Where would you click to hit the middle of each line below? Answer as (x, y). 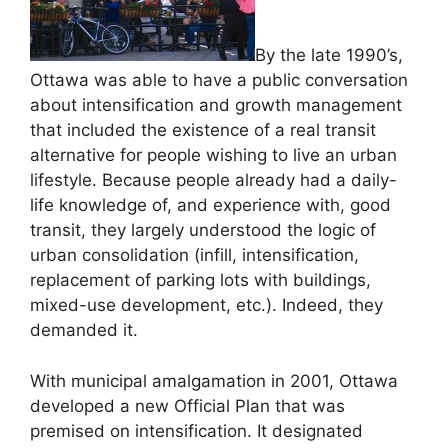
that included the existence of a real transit (203, 130)
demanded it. (84, 330)
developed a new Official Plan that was (187, 405)
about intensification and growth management (216, 105)
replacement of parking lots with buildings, (200, 280)
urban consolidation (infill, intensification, (194, 255)
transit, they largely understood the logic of (203, 230)
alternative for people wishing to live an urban (213, 155)
